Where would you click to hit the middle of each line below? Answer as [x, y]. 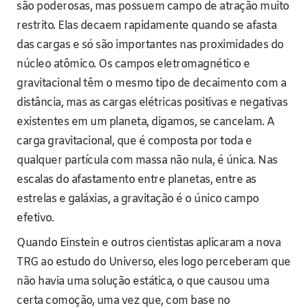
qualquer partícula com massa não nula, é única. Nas [147, 161]
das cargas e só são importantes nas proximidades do [150, 45]
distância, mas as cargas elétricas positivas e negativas [152, 103]
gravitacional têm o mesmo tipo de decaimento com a [151, 84]
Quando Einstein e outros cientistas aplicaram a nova [148, 243]
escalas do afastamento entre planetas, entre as [136, 180]
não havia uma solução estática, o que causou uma [143, 282]
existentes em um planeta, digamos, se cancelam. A [146, 122]
